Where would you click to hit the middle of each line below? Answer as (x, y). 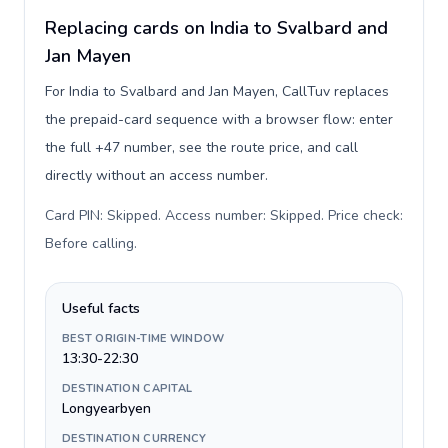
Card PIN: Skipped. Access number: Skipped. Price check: (224, 215)
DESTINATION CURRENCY (134, 438)
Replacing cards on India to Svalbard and (216, 28)
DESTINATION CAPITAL (127, 388)
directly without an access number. (156, 175)
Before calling (89, 243)
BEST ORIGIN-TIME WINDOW (143, 338)
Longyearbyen (106, 408)
